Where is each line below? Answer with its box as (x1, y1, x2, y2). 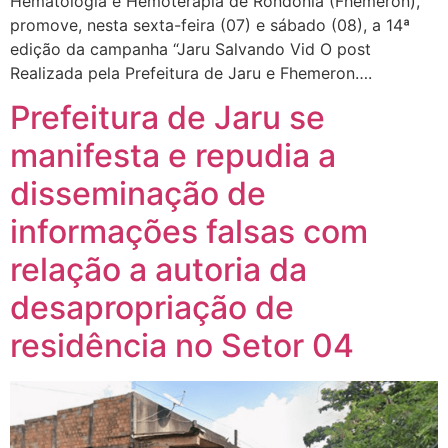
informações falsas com (10, 212, 368, 252)
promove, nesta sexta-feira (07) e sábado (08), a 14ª (10, 14, 410, 35)
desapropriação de (10, 288, 294, 328)
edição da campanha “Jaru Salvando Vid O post (10, 38, 371, 59)
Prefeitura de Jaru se (10, 98, 325, 138)
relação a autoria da (10, 250, 307, 290)
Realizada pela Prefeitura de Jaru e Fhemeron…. (10, 62, 372, 83)
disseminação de (10, 174, 266, 214)
